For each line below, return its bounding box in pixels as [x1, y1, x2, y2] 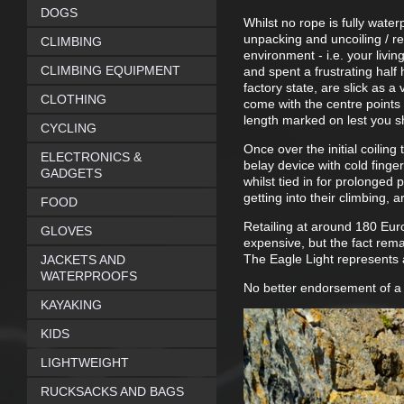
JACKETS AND [41, 252, 125, 267]
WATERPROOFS [41, 269, 137, 283]
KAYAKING [41, 298, 102, 312]
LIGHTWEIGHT [41, 355, 129, 370]
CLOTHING [41, 92, 106, 106]
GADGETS [41, 166, 102, 180]
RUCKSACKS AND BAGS [41, 384, 184, 399]
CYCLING [41, 121, 96, 135]
